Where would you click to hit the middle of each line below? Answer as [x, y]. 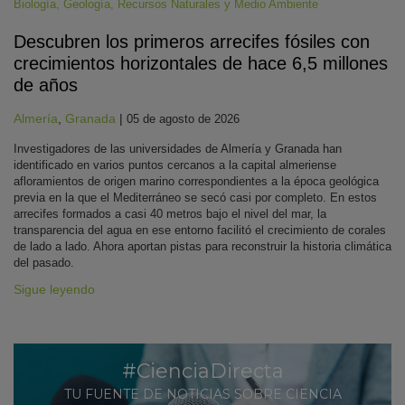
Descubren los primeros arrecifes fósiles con [192, 42]
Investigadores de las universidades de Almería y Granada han [178, 149]
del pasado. [44, 263]
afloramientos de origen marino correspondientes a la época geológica [196, 181]
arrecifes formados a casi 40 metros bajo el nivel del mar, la [170, 214]
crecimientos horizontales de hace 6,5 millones [201, 63]
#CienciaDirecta [202, 371]
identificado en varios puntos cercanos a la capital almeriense [175, 165]
